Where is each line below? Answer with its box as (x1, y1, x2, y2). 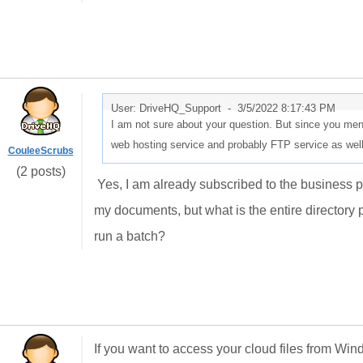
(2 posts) (15, 164, 66, 178)
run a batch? (94, 229, 165, 243)
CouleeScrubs (7, 145, 74, 156)
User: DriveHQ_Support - (111, 102, 237, 114)
